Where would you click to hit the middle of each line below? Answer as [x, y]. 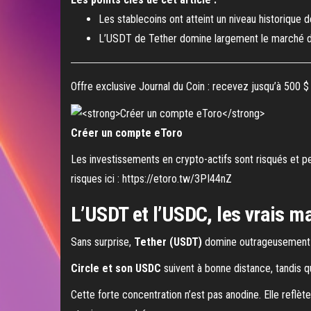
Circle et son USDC [117, 268]
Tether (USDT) [168, 242]
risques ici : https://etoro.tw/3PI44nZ [151, 178]
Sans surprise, [102, 242]
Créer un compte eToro [127, 133]
